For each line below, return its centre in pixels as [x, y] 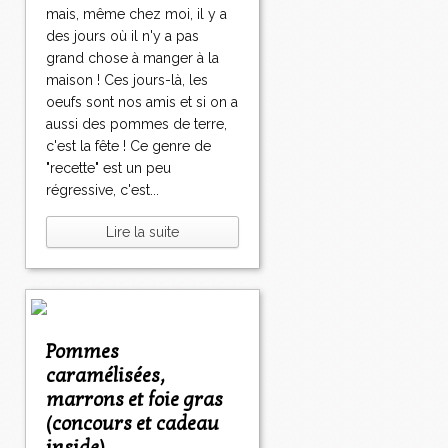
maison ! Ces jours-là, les [127, 80]
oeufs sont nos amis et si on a [142, 102]
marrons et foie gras [134, 400]
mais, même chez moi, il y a [136, 14]
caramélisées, [105, 376]
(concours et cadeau [132, 424]
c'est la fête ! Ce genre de [128, 146]
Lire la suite [142, 232]
